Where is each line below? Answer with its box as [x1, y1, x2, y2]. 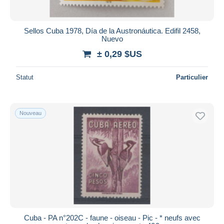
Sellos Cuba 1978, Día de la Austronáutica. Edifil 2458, [23, 26, 200, 35]
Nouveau [19, 109, 41, 116]
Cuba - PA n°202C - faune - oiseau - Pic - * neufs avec [23, 213, 200, 222]
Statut [16, 73, 33, 81]
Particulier [176, 73, 208, 81]
